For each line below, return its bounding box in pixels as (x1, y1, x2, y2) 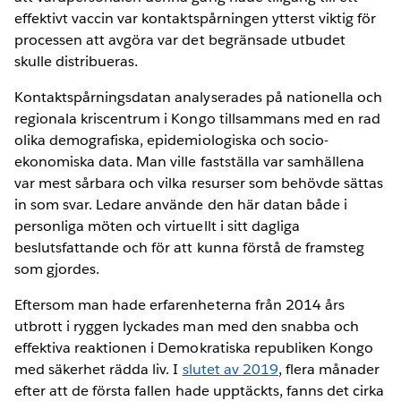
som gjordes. (14, 259, 100, 278)
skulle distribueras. (14, 51, 139, 71)
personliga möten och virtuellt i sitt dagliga (14, 216, 300, 235)
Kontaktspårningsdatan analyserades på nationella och (14, 87, 382, 107)
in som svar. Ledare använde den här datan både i (14, 194, 347, 214)
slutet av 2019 (182, 359, 278, 379)
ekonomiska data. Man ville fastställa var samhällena (14, 151, 364, 171)
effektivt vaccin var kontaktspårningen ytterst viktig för (14, 8, 377, 28)
